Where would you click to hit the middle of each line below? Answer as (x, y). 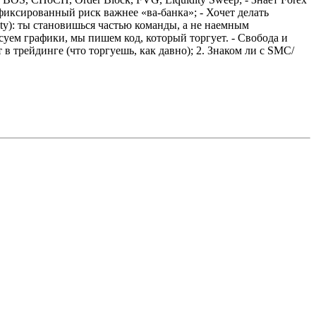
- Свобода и (260, 37)
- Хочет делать (234, 12)
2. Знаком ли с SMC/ (245, 50)
